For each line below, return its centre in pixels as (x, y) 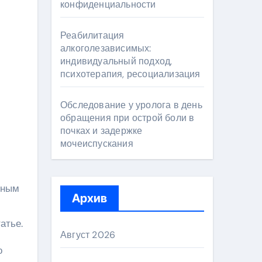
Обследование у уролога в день (131, 105)
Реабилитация (92, 35)
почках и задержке (101, 131)
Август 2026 (88, 235)
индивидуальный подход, (116, 61)
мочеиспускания (97, 144)
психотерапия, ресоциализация (130, 74)
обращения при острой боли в (127, 118)
